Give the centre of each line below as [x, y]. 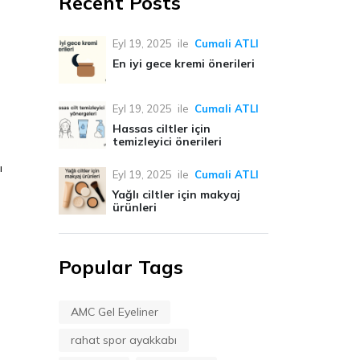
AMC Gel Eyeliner [115, 311]
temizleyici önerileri [168, 141]
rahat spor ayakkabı [124, 340]
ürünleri [135, 207]
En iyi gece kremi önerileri [184, 63]
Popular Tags [121, 266]
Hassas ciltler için [162, 128]
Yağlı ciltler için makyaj [177, 194]
